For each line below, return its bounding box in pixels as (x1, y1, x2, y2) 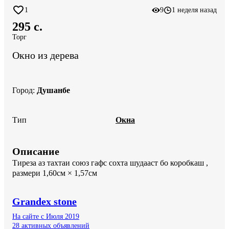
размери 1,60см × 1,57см (12, 168, 97, 177)
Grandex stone (12, 195, 77, 207)
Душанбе (37, 85, 70, 95)
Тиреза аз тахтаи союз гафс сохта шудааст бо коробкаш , (12, 158, 210, 167)
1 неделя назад (172, 6, 217, 14)
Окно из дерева (12, 50, 79, 61)
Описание (12, 145, 59, 157)
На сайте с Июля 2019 (12, 212, 79, 220)
